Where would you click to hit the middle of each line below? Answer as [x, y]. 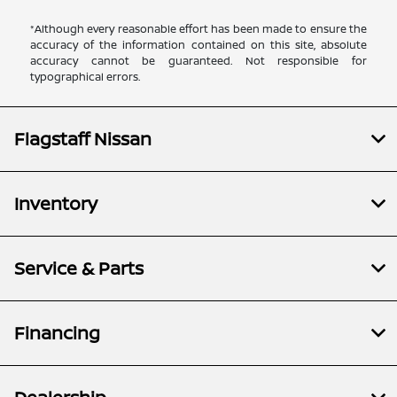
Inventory [56, 203]
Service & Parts [79, 268]
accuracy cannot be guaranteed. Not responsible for [198, 60]
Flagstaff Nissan [83, 138]
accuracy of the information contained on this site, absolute [198, 44]
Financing [57, 332]
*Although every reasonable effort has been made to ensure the [198, 28]
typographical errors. [86, 76]
